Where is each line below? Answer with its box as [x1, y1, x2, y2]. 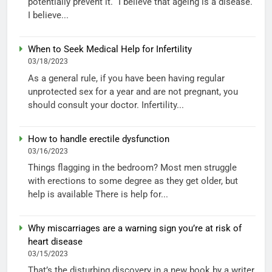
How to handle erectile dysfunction [28, 133, 169, 144]
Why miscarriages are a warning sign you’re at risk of [28, 222, 242, 234]
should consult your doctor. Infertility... [28, 99, 184, 110]
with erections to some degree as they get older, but [28, 175, 238, 187]
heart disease [28, 236, 83, 247]
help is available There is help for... [28, 189, 168, 200]
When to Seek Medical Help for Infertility [28, 44, 192, 55]
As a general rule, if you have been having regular [28, 72, 225, 84]
